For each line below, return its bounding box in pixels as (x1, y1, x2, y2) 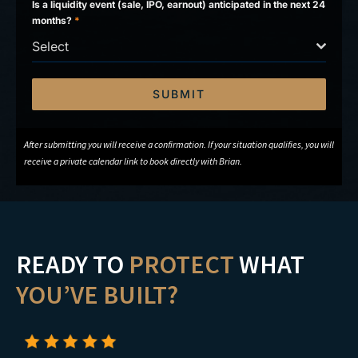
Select (32, 38, 69, 54)
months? (32, 14, 74, 26)
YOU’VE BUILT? (16, 278, 178, 311)
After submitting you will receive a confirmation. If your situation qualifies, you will (24, 137, 334, 150)
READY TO (16, 248, 129, 280)
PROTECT (129, 248, 234, 280)
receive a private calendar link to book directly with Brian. (24, 154, 242, 167)
